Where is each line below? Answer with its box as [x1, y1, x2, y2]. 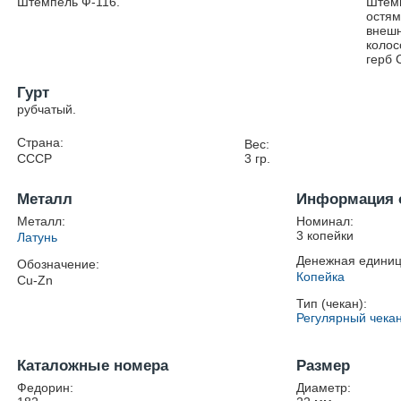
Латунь [17, 230, 58, 244]
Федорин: [17, 380, 74, 395]
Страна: [17, 135, 64, 149]
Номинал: [296, 214, 354, 228]
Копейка [296, 269, 346, 284]
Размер [296, 357, 351, 374]
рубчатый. [17, 102, 77, 116]
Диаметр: [296, 380, 352, 395]
